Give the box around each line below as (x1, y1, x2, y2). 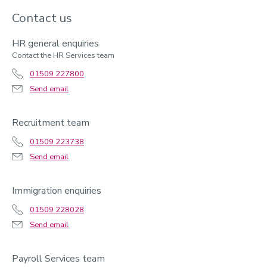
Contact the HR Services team (12, 50, 114, 61)
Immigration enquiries (12, 184, 101, 197)
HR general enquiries (12, 37, 99, 50)
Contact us (12, 10, 72, 26)
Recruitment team (12, 116, 89, 129)
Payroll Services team (12, 252, 105, 265)
